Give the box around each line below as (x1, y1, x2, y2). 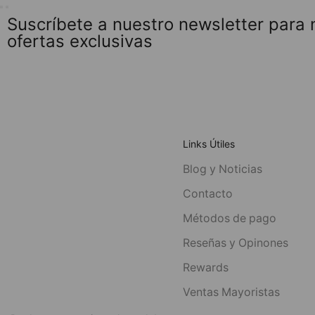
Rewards (182, 260, 229, 274)
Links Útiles (183, 138, 236, 150)
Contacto (182, 187, 233, 201)
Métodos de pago (182, 212, 276, 226)
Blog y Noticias (182, 162, 262, 176)
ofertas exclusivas (7, 31, 153, 52)
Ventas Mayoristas (182, 285, 280, 299)
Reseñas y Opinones (182, 236, 288, 250)
